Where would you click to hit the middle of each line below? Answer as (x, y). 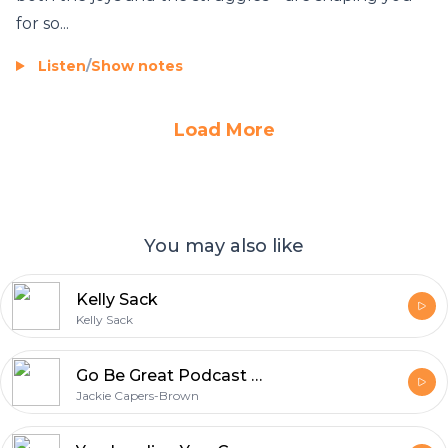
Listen (62, 65)
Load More (224, 129)
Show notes (137, 65)
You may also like (224, 245)
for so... (42, 23)
